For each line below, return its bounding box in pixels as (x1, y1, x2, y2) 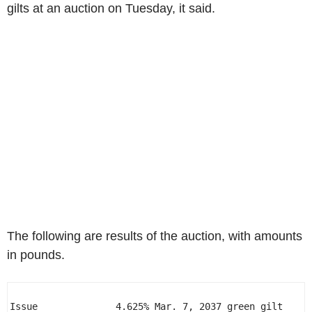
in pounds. (7, 248, 65, 262)
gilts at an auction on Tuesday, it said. (7, 1, 215, 15)
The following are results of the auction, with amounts (7, 229, 302, 243)
